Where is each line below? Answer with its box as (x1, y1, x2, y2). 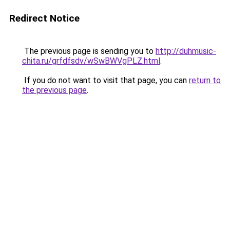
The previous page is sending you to (22, 46, 156, 56)
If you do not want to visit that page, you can (22, 75, 189, 85)
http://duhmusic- (156, 46, 216, 56)
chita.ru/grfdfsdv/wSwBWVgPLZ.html (22, 56, 160, 66)
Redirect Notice (9, 12, 80, 24)
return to (189, 75, 221, 85)
